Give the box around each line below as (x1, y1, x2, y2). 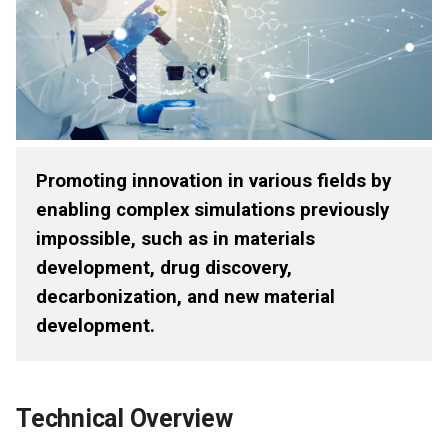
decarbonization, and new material (36, 285, 335, 308)
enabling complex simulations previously (36, 198, 389, 221)
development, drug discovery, (36, 256, 292, 279)
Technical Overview (16, 403, 233, 433)
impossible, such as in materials (36, 227, 315, 250)
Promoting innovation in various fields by (36, 169, 391, 192)
